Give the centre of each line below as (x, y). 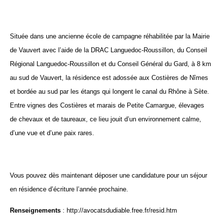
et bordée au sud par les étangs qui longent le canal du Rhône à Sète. (110, 92)
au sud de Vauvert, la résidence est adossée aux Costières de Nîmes (109, 78)
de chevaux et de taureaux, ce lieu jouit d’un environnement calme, (106, 119)
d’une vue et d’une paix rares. (52, 133)
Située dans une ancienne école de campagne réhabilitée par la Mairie (110, 36)
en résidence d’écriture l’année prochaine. (69, 189)
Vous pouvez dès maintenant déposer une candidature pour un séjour (109, 175)
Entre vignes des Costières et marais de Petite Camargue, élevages (107, 105)
